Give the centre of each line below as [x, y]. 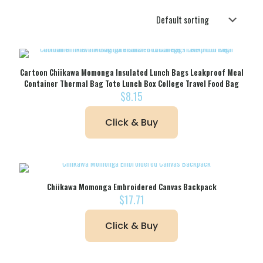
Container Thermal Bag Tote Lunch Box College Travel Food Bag [131, 84]
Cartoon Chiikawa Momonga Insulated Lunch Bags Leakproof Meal [131, 73]
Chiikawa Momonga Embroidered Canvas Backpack [131, 187]
